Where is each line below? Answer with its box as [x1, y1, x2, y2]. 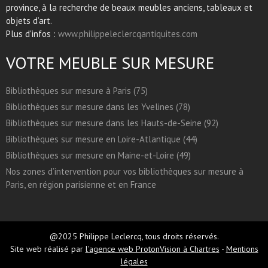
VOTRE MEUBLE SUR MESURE [6, 51, 214, 74]
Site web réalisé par [10, 243, 86, 255]
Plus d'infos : [6, 28, 58, 40]
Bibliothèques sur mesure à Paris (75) [6, 85, 148, 97]
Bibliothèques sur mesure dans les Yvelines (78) [6, 101, 190, 113]
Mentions [226, 243, 258, 255]
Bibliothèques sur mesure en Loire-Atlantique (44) [6, 133, 197, 145]
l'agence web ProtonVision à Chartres [85, 243, 220, 255]
